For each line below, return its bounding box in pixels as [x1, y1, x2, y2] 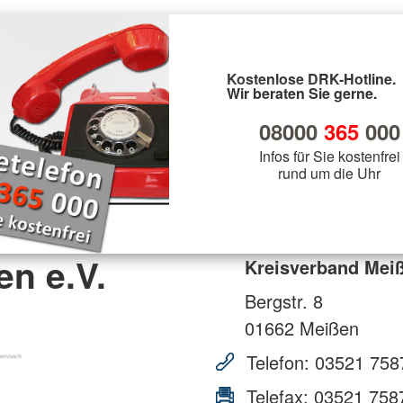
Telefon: [241, 348, 315, 375]
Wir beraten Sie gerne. [227, 82, 377, 103]
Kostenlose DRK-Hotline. [227, 67, 396, 89]
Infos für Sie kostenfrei [258, 145, 400, 166]
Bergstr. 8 [245, 287, 323, 314]
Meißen [294, 314, 359, 341]
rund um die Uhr [278, 162, 381, 184]
